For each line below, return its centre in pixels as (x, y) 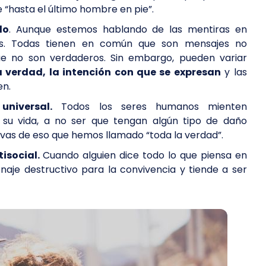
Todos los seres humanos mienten (150, 107)
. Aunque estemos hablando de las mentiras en (128, 29)
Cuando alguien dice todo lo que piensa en (145, 155)
